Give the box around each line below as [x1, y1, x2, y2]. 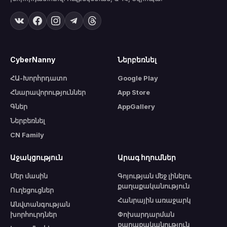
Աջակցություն [10, 153, 63, 162]
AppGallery [118, 102, 155, 111]
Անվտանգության [10, 200, 70, 209]
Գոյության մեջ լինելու [118, 172, 192, 180]
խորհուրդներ [10, 210, 57, 219]
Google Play [118, 74, 158, 83]
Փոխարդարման [118, 210, 174, 219]
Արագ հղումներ [118, 153, 176, 162]
